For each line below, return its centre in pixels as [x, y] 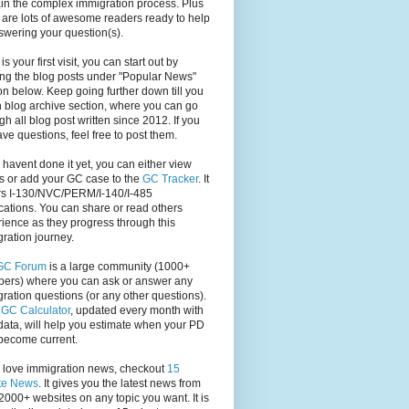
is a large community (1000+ [118, 267]
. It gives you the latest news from [120, 383]
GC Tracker [170, 179]
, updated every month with [137, 310]
